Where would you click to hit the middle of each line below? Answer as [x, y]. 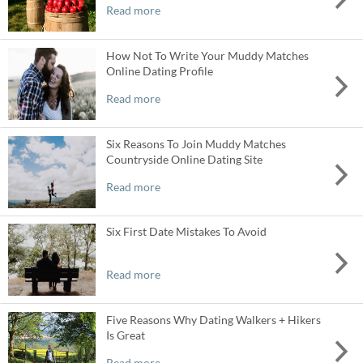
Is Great [125, 335]
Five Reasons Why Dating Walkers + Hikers [213, 320]
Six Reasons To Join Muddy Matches [196, 143]
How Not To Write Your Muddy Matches [207, 55]
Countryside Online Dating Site [184, 159]
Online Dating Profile [159, 70]
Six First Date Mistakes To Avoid [186, 232]
